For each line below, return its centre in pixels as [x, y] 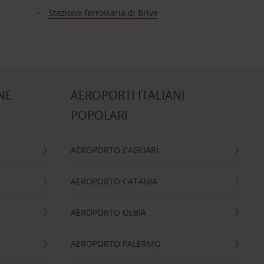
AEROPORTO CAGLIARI [114, 150]
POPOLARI [99, 115]
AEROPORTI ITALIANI [128, 95]
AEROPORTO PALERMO [115, 244]
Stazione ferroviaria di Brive [103, 13]
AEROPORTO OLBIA [108, 212]
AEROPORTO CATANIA [114, 181]
